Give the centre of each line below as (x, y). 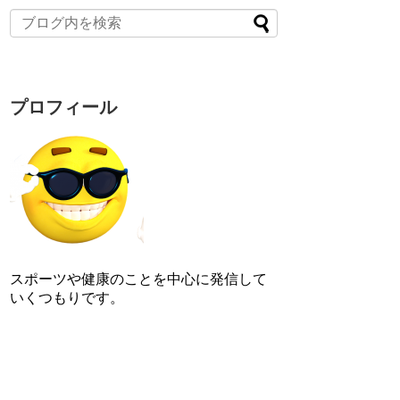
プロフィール (63, 108)
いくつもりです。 (67, 298)
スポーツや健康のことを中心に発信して (138, 279)
